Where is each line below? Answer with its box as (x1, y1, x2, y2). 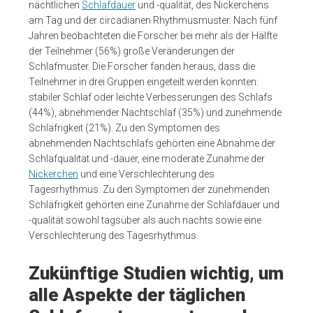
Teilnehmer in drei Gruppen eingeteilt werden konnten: (29, 75, 259, 87)
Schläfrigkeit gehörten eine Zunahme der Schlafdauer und (29, 198, 280, 210)
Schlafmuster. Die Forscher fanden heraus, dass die (29, 60, 256, 72)
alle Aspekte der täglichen (29, 284, 246, 305)
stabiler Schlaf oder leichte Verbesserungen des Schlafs (29, 91, 273, 103)
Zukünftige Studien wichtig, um (29, 262, 284, 284)
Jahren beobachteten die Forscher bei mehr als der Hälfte (29, 29, 278, 41)
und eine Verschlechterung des (78, 168, 215, 180)
